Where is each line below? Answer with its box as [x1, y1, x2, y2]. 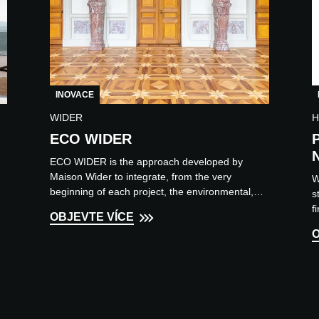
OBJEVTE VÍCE [50, 211, 134, 224]
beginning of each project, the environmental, [50, 186, 253, 198]
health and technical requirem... [50, 201, 192, 213]
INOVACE [56, 90, 94, 100]
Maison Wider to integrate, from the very [50, 171, 231, 183]
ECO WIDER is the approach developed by [50, 156, 243, 168]
